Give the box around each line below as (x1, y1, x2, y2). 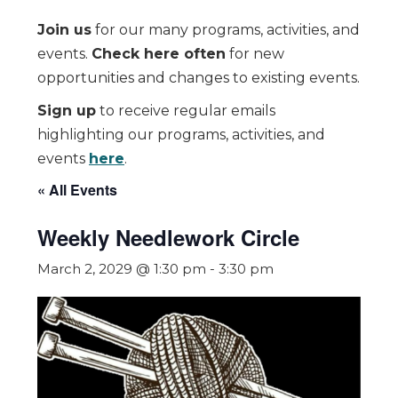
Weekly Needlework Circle (37, 222, 299, 252)
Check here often (92, 45, 226, 62)
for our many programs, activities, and (92, 21, 360, 38)
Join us (37, 21, 92, 38)
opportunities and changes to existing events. (37, 69, 360, 86)
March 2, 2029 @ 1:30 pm (37, 260, 206, 277)
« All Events (37, 179, 117, 200)
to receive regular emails (96, 102, 275, 119)
